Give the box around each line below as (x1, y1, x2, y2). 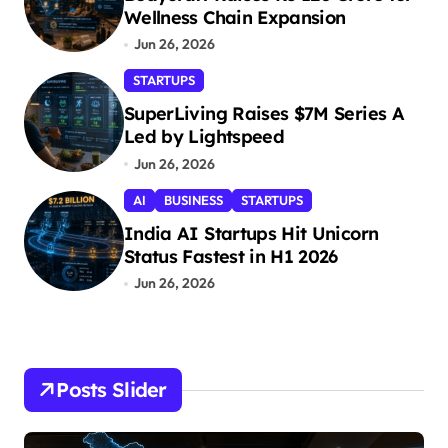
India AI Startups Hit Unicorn (124, 221, 379, 245)
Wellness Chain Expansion (124, 5, 346, 29)
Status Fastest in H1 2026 (124, 244, 338, 268)
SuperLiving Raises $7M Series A (124, 102, 404, 126)
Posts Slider (56, 377, 167, 403)
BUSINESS (164, 191, 223, 208)
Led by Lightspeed (124, 125, 284, 149)
